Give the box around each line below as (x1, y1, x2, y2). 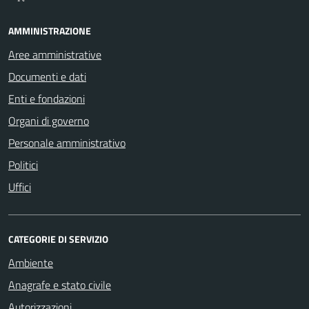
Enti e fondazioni (8, 90, 85, 107)
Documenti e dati (8, 68, 86, 85)
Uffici (8, 179, 31, 195)
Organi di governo (8, 112, 89, 129)
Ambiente (8, 255, 53, 271)
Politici (8, 157, 38, 173)
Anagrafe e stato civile (8, 277, 111, 293)
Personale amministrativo (8, 134, 126, 151)
